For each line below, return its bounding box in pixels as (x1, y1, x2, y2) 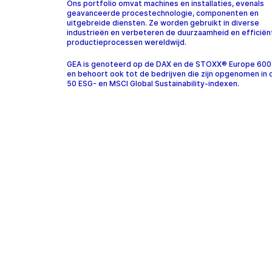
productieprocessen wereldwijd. (67, 38, 186, 47)
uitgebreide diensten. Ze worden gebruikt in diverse (67, 18, 259, 28)
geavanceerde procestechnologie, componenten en (67, 8, 259, 18)
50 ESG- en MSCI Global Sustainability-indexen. (67, 79, 241, 89)
